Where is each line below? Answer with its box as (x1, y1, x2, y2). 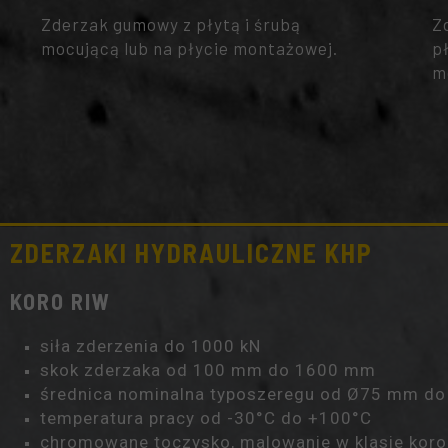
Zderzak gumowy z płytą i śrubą (41, 14, 301, 34)
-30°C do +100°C (227, 408, 372, 428)
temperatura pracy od (40, 408, 227, 428)
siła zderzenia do (40, 336, 191, 356)
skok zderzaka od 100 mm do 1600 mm (40, 360, 376, 380)
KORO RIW (10, 288, 111, 314)
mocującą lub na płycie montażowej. (41, 38, 338, 58)
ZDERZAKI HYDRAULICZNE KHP (10, 237, 373, 268)
